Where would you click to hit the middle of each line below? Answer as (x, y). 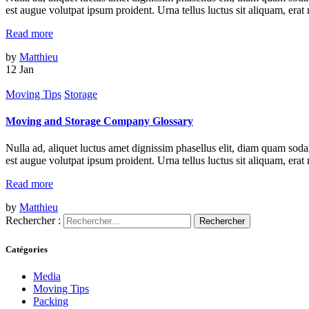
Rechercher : (33, 221)
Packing (51, 301)
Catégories (27, 249)
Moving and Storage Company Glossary (99, 121)
